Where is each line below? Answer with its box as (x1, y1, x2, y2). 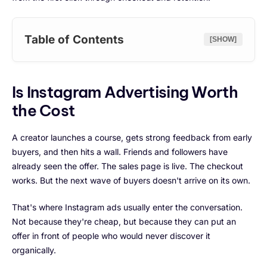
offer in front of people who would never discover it (12, 230, 210, 241)
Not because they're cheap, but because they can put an (12, 216, 236, 226)
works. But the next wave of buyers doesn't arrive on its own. (12, 175, 250, 185)
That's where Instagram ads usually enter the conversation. (12, 201, 243, 212)
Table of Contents (24, 32, 124, 46)
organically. (12, 244, 56, 255)
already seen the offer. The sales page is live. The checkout (12, 160, 243, 171)
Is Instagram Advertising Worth (12, 82, 238, 102)
